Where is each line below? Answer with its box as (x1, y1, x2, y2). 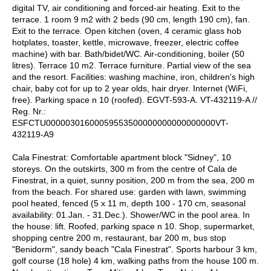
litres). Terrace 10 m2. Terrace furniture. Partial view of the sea (12, 60, 251, 70)
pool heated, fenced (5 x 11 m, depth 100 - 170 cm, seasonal (12, 198, 246, 208)
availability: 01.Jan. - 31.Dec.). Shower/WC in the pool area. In (12, 209, 250, 220)
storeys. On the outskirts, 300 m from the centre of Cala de (12, 163, 237, 174)
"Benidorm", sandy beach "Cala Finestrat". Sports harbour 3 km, (12, 244, 257, 254)
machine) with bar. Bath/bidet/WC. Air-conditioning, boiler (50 (12, 48, 244, 59)
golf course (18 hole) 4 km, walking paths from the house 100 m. (12, 255, 259, 266)
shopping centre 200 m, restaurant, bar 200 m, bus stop (12, 232, 226, 243)
